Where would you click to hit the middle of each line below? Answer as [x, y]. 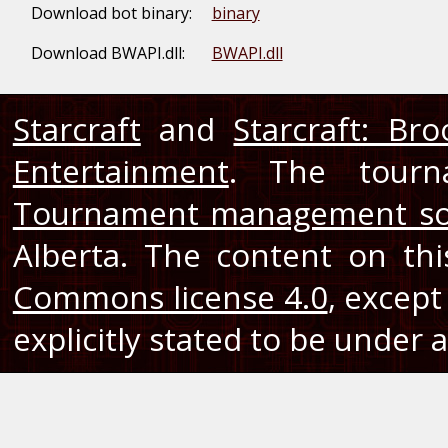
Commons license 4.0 [170, 296]
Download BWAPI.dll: [107, 52]
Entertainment [120, 170]
